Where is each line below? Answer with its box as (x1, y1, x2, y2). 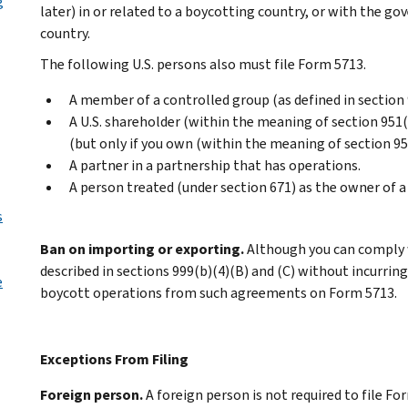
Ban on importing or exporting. (40, 239, 244, 259)
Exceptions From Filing (40, 349, 189, 369)
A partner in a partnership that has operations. (69, 155, 361, 175)
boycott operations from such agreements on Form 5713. (40, 282, 397, 302)
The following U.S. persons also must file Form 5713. (40, 54, 366, 74)
